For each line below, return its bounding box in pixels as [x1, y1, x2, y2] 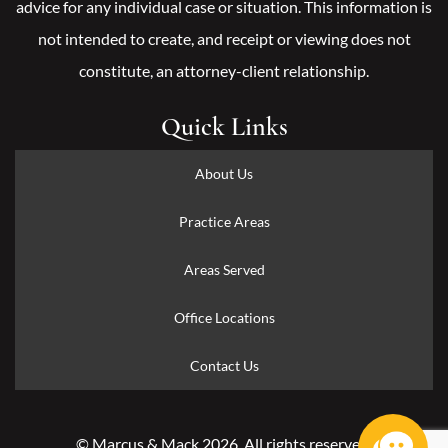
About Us [195, 164, 253, 182]
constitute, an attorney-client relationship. [79, 60, 369, 80]
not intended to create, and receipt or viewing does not [37, 28, 411, 48]
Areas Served [183, 260, 265, 278]
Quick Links [160, 110, 288, 142]
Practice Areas [178, 212, 270, 230]
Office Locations [173, 308, 275, 326]
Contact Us [189, 356, 259, 374]
